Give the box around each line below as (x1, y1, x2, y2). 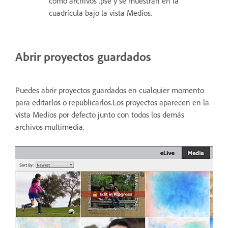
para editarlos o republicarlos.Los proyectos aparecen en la (15, 97, 209, 107)
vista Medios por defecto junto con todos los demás (15, 109, 184, 120)
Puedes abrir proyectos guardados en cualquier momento (15, 84, 204, 95)
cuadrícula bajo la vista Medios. (49, 7, 152, 18)
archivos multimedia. (15, 121, 84, 132)
